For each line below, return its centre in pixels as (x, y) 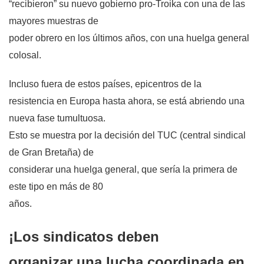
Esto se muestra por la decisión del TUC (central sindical (127, 136)
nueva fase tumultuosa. (57, 118)
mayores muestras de (54, 21)
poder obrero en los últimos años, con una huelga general (129, 38)
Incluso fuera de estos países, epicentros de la (105, 84)
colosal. (25, 55)
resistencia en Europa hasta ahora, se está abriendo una (127, 101)
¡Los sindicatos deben (84, 237)
